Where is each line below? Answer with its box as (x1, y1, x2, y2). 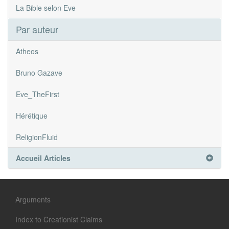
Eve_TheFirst (16, 89, 59, 100)
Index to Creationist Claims (15, 214, 102, 225)
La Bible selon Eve (16, 3, 76, 13)
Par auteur (16, 22, 58, 36)
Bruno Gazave (16, 67, 62, 78)
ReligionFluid (16, 132, 58, 143)
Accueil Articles (16, 153, 71, 164)
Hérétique (16, 110, 48, 121)
